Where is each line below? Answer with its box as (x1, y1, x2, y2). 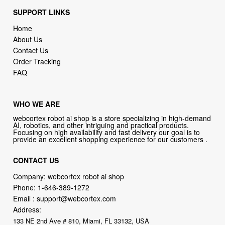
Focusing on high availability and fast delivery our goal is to (13, 127, 200, 138)
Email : (13, 193, 37, 204)
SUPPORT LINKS (13, 7, 70, 17)
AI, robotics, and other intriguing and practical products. (13, 120, 189, 131)
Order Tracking (13, 56, 61, 66)
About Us (13, 34, 43, 44)
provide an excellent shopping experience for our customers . (13, 134, 208, 145)
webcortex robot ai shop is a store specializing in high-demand (13, 113, 211, 124)
